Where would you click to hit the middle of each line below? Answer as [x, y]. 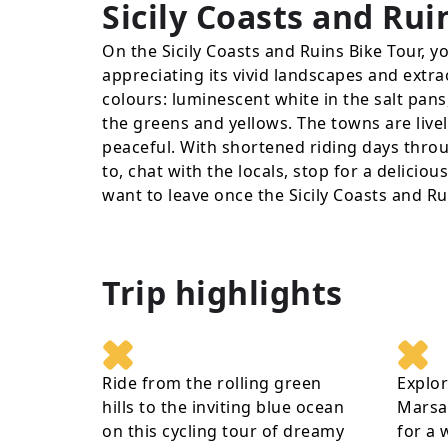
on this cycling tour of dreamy [223, 431]
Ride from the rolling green [212, 383]
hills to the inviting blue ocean [223, 407]
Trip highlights [222, 292]
